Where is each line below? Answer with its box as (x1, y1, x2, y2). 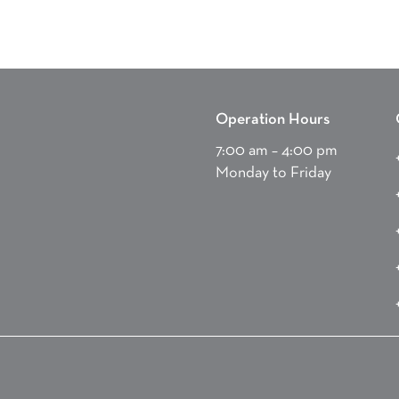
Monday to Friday (215, 165, 331, 181)
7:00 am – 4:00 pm (215, 142, 338, 159)
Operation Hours (215, 111, 330, 127)
